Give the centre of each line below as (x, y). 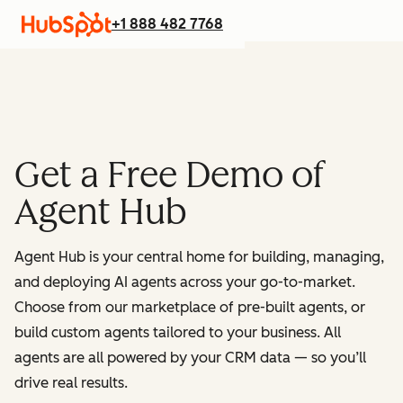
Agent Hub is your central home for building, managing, (199, 257)
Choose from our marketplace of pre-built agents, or (190, 307)
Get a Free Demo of (170, 175)
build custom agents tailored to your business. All (178, 332)
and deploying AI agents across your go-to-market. (185, 282)
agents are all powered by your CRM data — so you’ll (190, 358)
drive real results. (71, 383)
